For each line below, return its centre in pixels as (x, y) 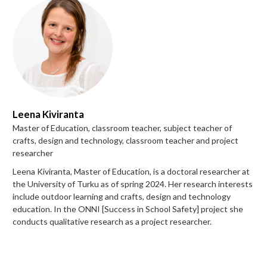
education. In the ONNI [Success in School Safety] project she (128, 209)
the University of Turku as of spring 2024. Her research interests (133, 184)
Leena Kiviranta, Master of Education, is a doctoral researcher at (131, 171)
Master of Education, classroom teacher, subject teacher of (122, 128)
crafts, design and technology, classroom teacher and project (125, 140)
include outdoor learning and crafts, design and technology (122, 196)
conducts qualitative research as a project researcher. (112, 221)
